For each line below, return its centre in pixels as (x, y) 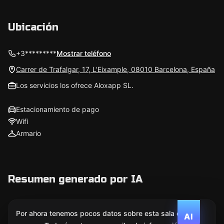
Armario (28, 133)
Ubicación (33, 27)
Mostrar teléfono (84, 53)
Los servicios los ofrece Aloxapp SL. (75, 85)
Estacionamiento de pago (57, 109)
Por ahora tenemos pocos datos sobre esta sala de (100, 213)
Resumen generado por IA (75, 179)
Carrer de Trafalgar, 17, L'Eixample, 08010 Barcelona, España (115, 69)
